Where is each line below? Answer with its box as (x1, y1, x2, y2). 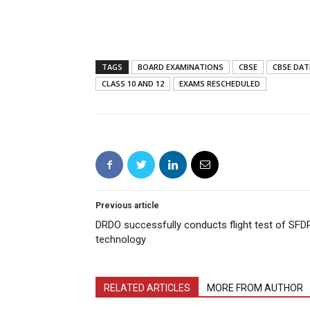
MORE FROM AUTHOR (207, 282, 303, 293)
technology (95, 233, 146, 246)
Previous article (95, 201, 159, 210)
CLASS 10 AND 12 (102, 78, 164, 89)
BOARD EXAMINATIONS (138, 62, 224, 72)
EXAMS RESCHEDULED (179, 78, 260, 89)
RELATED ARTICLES (104, 282, 190, 293)
